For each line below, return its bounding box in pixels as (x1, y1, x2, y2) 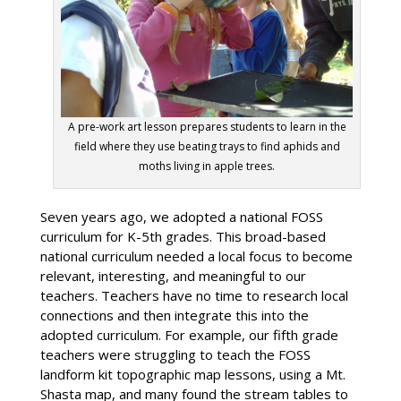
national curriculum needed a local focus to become (39, 246, 353, 265)
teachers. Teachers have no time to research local (39, 286, 348, 304)
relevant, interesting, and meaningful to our (39, 266, 306, 285)
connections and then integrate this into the (39, 305, 309, 324)
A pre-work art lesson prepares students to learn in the (67, 118, 346, 134)
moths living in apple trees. (139, 158, 276, 174)
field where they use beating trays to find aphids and (73, 138, 340, 154)
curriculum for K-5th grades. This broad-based (39, 226, 326, 245)
